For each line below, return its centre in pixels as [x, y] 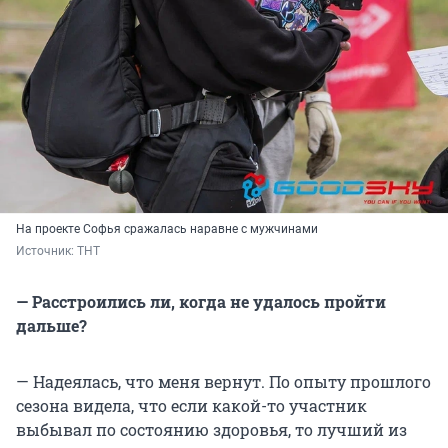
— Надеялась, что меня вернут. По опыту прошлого [223, 381]
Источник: [46, 250]
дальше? [51, 325]
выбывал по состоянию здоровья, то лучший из [211, 429]
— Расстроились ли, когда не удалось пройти [201, 301]
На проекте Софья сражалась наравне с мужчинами [167, 228]
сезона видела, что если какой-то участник [191, 405]
